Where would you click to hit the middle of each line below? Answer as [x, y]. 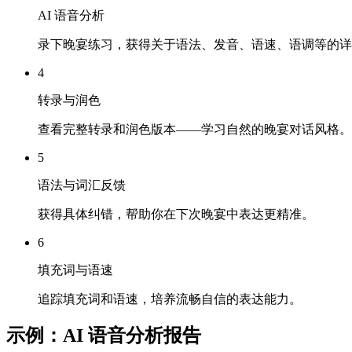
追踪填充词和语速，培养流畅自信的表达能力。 [170, 299]
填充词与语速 [75, 269]
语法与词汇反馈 [82, 185]
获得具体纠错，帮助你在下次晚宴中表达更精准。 [176, 214]
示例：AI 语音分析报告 [104, 336]
